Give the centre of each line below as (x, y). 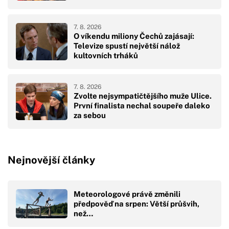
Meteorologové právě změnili (127, 194)
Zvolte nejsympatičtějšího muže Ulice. (143, 96)
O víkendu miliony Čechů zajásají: (134, 36)
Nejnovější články (51, 160)
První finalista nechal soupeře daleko (142, 106)
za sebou (90, 116)
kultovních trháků (106, 56)
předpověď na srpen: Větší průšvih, (136, 203)
